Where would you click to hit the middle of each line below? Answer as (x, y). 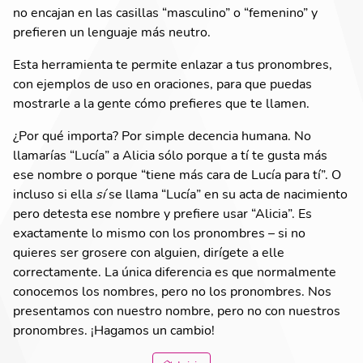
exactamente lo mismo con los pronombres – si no (159, 232)
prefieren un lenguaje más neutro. (112, 31)
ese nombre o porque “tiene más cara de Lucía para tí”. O (177, 173)
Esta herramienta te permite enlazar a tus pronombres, (173, 63)
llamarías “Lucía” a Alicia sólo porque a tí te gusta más (170, 154)
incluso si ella (54, 193)
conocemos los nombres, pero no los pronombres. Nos (172, 290)
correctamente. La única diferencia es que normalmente (175, 271)
